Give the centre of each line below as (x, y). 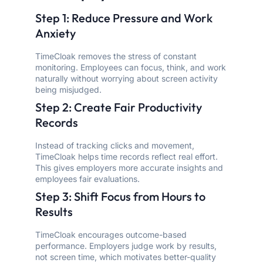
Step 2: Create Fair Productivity (119, 107)
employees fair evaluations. (87, 179)
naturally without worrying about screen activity (127, 79)
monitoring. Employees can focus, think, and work (131, 68)
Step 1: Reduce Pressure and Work (124, 18)
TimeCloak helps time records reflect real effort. (127, 157)
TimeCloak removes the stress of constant (116, 56)
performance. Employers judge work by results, (126, 246)
